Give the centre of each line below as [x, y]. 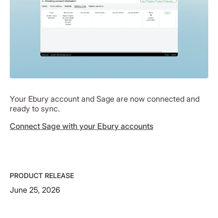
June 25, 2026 [35, 190]
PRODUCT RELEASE [42, 175]
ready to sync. [35, 108]
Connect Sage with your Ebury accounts [82, 126]
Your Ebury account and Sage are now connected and [105, 99]
